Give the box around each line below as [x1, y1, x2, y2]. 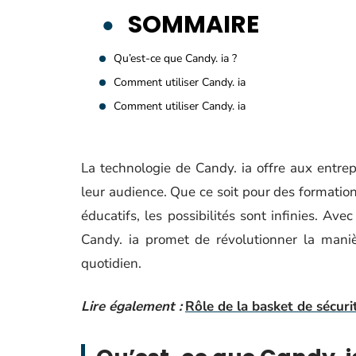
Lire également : [81, 297, 182, 315]
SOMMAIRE [128, 8, 259, 41]
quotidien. [81, 254, 141, 273]
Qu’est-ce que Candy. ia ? [114, 51, 237, 66]
